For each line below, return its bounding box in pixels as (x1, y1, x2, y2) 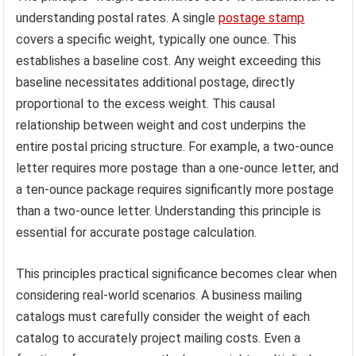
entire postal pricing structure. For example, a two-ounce (16, 139, 335, 155)
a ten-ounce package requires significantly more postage (16, 182, 335, 198)
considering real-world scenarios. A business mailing (16, 288, 303, 304)
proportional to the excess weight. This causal (16, 96, 276, 112)
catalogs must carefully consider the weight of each (16, 309, 311, 325)
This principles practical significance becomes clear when (16, 266, 338, 282)
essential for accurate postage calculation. (16, 225, 257, 241)
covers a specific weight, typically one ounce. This (16, 32, 297, 48)
